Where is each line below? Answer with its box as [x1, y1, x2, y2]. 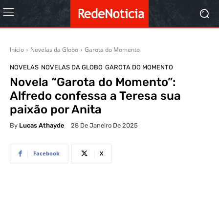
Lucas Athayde [19, 121, 65, 129]
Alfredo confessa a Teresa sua [10, 89, 181, 103]
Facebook [33, 150, 60, 157]
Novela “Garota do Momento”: [10, 75, 176, 89]
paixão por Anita [10, 103, 102, 116]
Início [10, 45, 24, 54]
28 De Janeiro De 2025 [71, 122, 138, 130]
